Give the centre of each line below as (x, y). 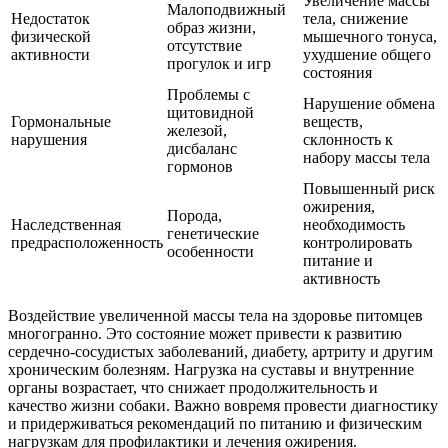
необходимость (354, 224)
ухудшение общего (367, 54)
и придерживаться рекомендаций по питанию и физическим (215, 423)
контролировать (357, 242)
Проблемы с (208, 94)
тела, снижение (355, 18)
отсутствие (204, 45)
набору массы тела (366, 157)
